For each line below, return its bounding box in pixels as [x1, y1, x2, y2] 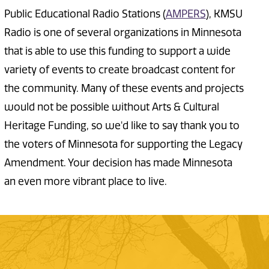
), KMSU [205, 8, 243, 20]
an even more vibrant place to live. [4, 175, 169, 188]
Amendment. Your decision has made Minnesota [4, 157, 232, 169]
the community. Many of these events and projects [4, 82, 244, 95]
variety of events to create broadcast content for [4, 64, 235, 76]
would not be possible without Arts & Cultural [4, 101, 219, 113]
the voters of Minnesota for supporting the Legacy [4, 138, 243, 151]
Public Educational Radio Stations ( [4, 8, 166, 20]
